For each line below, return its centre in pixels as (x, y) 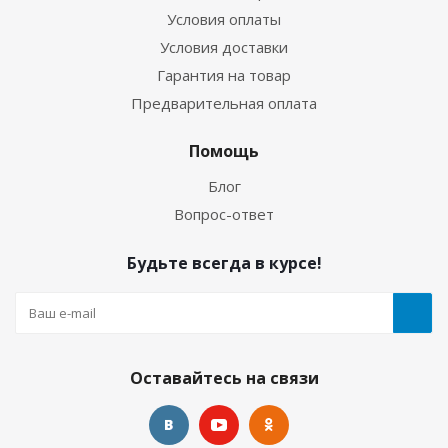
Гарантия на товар (224, 75)
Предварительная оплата (224, 103)
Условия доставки (224, 47)
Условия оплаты (224, 19)
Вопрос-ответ (224, 214)
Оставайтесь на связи (224, 378)
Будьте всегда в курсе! (224, 263)
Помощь (224, 151)
